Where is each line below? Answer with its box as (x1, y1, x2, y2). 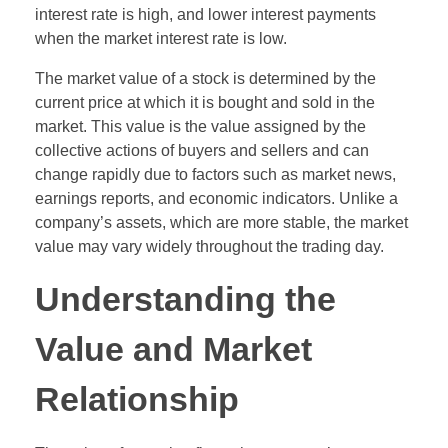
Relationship (35, 380, 239, 418)
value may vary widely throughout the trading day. (35, 237, 384, 255)
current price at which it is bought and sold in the (35, 93, 375, 111)
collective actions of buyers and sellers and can (35, 141, 369, 159)
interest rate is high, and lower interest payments (35, 5, 376, 23)
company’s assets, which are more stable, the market (35, 213, 408, 231)
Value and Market (35, 330, 312, 368)
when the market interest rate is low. (35, 29, 287, 47)
